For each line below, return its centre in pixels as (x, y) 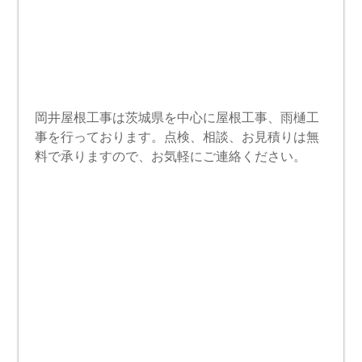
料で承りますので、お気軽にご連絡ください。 (171, 156)
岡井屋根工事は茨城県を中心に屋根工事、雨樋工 (177, 118)
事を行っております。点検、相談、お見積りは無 (177, 137)
